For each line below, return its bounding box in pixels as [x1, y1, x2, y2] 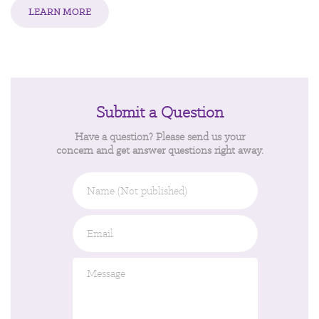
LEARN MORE [28, 6, 91, 19]
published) [164, 201, 211, 215]
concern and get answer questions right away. [56, 143, 263, 157]
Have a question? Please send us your [74, 130, 245, 144]
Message [164, 258, 204, 272]
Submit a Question [95, 102, 224, 123]
